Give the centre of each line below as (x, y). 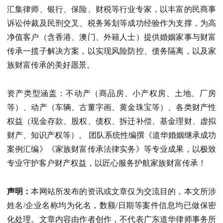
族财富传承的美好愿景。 (51, 65)
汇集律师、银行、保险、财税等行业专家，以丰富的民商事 (111, 9)
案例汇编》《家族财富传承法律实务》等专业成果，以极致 (111, 149)
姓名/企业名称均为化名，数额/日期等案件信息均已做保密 (111, 206)
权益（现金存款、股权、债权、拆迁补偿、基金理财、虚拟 (111, 121)
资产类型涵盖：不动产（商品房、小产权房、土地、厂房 (111, 94)
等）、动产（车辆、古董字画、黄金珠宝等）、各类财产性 (111, 108)
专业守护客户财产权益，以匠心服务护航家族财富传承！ (107, 163)
